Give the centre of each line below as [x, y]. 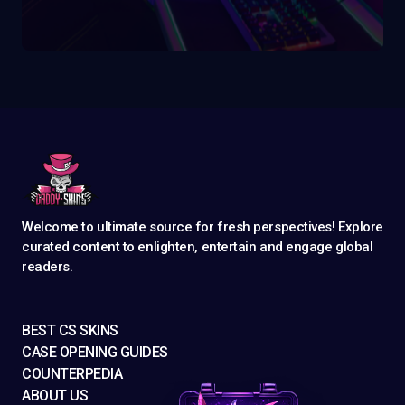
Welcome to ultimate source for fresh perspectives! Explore [202, 227]
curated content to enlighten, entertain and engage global [198, 247]
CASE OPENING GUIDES [95, 353]
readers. [47, 267]
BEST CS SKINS [70, 331]
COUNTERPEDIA [72, 374]
